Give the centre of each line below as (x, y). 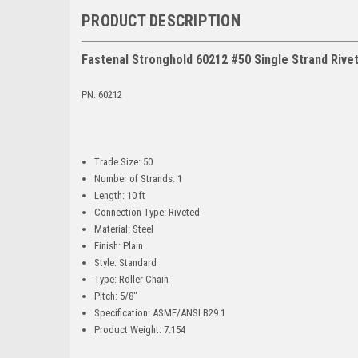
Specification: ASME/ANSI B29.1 (160, 312)
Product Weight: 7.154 (140, 329)
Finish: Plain (119, 245)
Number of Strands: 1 (139, 178)
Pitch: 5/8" (116, 296)
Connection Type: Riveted (147, 212)
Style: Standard (126, 262)
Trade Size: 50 (124, 161)
